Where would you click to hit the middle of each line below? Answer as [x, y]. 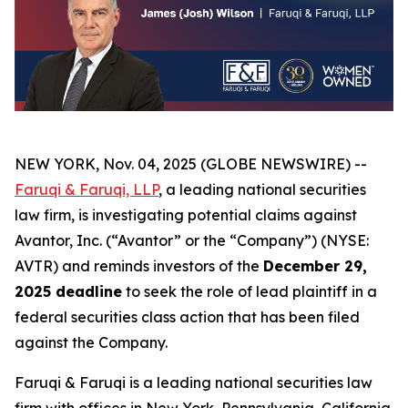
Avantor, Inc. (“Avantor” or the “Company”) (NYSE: [192, 241]
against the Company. [91, 343]
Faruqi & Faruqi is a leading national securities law [194, 383]
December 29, [315, 266]
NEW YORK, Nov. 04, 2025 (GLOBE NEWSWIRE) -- [191, 164]
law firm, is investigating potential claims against [186, 215]
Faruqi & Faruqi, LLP [87, 190]
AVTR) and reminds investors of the [139, 266]
